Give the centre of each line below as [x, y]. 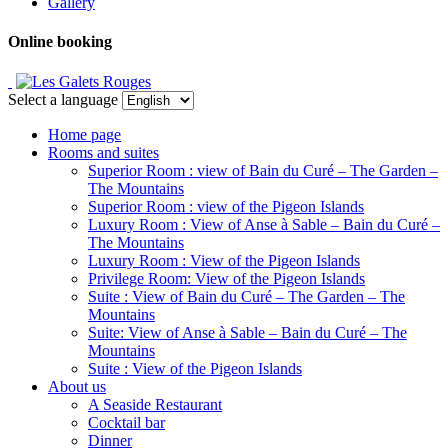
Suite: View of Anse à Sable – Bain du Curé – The [247, 332]
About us [77, 386]
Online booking [60, 42]
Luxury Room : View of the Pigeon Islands [224, 260]
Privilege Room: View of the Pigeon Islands [226, 278]
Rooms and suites [103, 152]
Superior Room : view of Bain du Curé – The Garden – [263, 170]
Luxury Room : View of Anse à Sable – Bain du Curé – [264, 224]
